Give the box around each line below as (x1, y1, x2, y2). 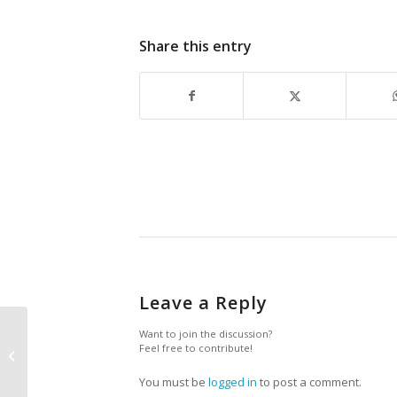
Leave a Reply (139, 291, 268, 315)
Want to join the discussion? (139, 327, 272, 341)
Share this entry (139, 36, 252, 57)
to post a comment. (257, 374, 362, 391)
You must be (139, 374, 208, 391)
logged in (208, 374, 257, 391)
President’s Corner (31, 346, 131, 362)
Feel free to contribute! (139, 341, 253, 355)
